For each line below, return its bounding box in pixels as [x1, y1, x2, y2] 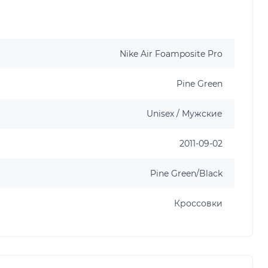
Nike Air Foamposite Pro [120, 48, 223, 59]
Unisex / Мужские [147, 108, 223, 119]
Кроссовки [174, 197, 223, 209]
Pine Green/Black [150, 167, 223, 179]
